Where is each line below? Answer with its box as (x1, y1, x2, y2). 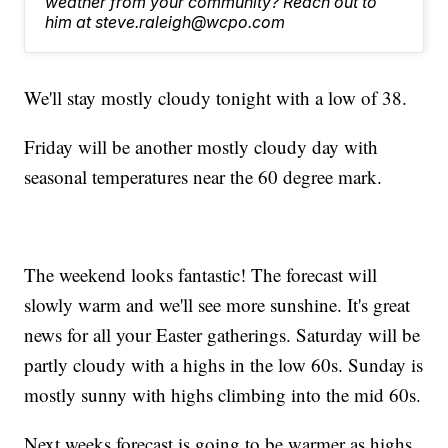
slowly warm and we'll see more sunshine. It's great (24, 292, 411, 318)
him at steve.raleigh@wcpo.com (45, 12, 286, 33)
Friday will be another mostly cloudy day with (24, 134, 379, 160)
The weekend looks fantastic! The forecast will (24, 262, 378, 288)
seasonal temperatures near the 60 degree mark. (24, 164, 383, 190)
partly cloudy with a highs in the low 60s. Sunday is (24, 352, 424, 378)
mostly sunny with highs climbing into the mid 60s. (24, 382, 422, 408)
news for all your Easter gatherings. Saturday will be (24, 322, 421, 348)
